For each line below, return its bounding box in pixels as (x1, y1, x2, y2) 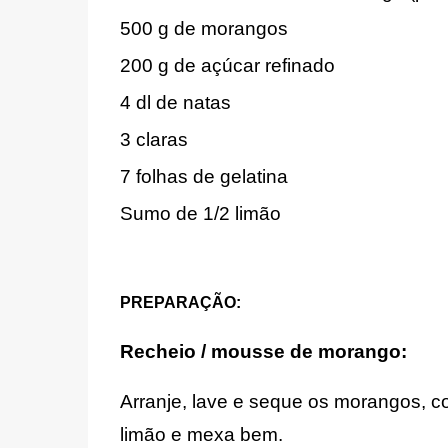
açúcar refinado (200, 54, 335, 76)
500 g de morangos (119, 17, 288, 39)
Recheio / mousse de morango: (119, 340, 412, 362)
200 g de (119, 54, 201, 76)
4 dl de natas (119, 91, 231, 113)
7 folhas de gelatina (119, 165, 288, 187)
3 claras (119, 128, 188, 150)
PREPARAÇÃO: (119, 293, 241, 311)
